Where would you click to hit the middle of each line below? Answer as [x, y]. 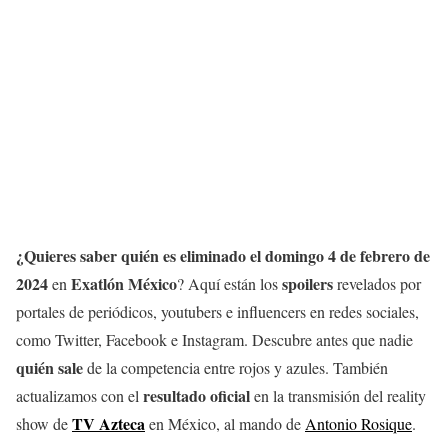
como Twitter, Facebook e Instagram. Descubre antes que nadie [214, 339]
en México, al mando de [225, 423]
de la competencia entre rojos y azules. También [235, 367]
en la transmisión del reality [338, 395]
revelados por [377, 283]
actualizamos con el [79, 395]
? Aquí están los [229, 283]
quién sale [49, 367]
